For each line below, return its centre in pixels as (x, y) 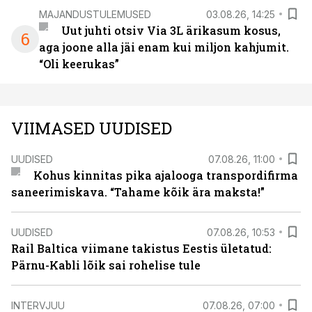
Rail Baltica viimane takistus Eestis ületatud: (141, 248)
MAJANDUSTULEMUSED (95, 14)
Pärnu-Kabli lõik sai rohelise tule (106, 265)
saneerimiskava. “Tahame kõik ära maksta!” (138, 192)
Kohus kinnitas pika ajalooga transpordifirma (165, 175)
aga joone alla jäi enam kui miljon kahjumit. (164, 47)
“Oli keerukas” (79, 64)
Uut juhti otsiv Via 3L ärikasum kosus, (171, 30)
